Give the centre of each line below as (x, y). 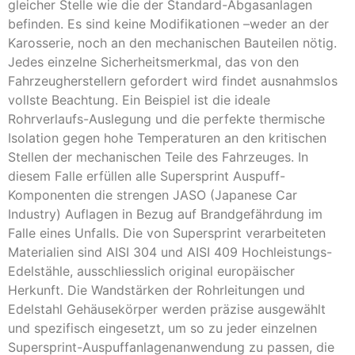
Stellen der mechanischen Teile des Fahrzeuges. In (158, 157)
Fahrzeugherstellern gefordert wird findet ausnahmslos (173, 81)
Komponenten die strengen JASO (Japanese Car (153, 195)
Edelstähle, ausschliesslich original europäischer (151, 271)
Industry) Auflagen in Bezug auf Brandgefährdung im (165, 214)
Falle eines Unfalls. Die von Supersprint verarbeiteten (167, 233)
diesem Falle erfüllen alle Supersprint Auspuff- (147, 176)
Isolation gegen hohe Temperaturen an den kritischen (167, 138)
